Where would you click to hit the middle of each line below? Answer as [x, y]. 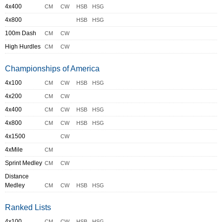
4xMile [14, 150]
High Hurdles [23, 47]
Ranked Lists [28, 208]
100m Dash [21, 33]
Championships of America [52, 69]
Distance [17, 177]
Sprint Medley [24, 163]
